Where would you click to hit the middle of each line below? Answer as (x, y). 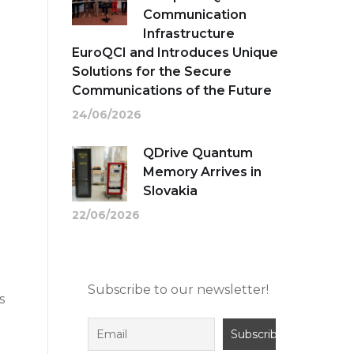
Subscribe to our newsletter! (178, 290)
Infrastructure (189, 34)
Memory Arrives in (202, 172)
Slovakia (170, 191)
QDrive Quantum (198, 153)
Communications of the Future (172, 91)
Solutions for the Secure (152, 72)
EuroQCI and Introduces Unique (175, 53)
